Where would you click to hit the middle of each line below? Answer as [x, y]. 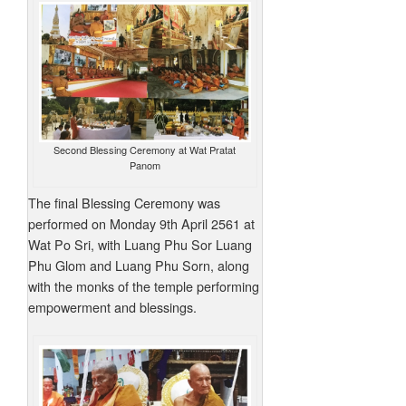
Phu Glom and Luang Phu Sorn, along [139, 265]
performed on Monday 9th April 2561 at [141, 223]
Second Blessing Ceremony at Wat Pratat [145, 149]
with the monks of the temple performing [144, 285]
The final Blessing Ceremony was [124, 202]
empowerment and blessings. [112, 306]
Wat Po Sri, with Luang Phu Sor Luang [140, 244]
